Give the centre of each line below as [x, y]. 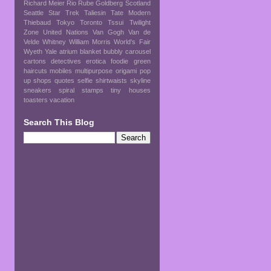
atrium [68, 51]
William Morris [90, 41]
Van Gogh [108, 32]
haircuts [35, 70]
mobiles [61, 70]
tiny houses [131, 90]
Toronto [91, 22]
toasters [35, 100]
